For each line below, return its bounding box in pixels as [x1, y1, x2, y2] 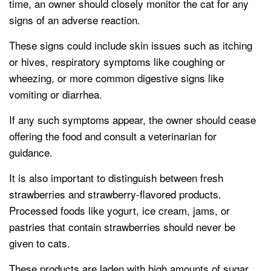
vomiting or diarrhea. [9, 87, 102, 102]
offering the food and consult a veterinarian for [9, 128, 217, 144]
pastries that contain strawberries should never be [9, 219, 235, 235]
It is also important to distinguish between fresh [9, 170, 223, 186]
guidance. [9, 145, 53, 160]
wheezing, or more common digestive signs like [9, 70, 224, 86]
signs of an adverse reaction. [9, 12, 140, 28]
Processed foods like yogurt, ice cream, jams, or [9, 203, 230, 218]
